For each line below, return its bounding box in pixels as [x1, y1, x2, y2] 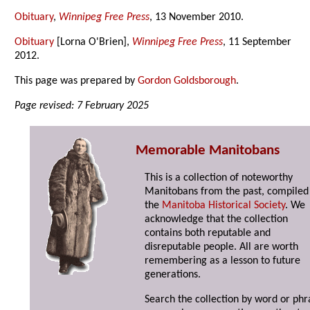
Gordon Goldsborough [138, 75, 237, 87]
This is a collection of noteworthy [145, 172, 293, 184]
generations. [145, 269, 201, 281]
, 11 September [223, 37, 292, 48]
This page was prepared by [15, 75, 138, 87]
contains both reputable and [145, 228, 271, 239]
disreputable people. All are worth [145, 241, 299, 253]
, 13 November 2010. [149, 12, 244, 24]
